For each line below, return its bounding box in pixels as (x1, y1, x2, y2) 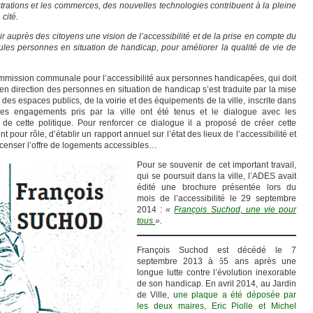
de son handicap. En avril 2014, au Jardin (137, 279, 296, 289)
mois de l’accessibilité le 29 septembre (137, 194, 296, 203)
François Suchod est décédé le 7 (137, 245, 296, 255)
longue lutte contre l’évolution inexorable (137, 268, 296, 277)
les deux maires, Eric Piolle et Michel (137, 301, 296, 311)
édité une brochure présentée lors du (137, 182, 296, 192)
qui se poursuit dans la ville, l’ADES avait (137, 171, 296, 181)
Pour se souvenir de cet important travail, (137, 160, 296, 170)
